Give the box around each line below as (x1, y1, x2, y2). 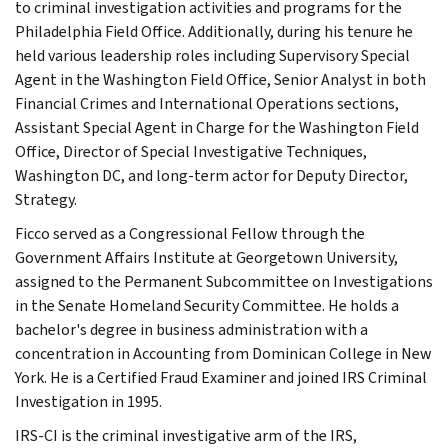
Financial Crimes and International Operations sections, (15, 92, 399, 114)
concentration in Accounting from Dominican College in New (15, 342, 432, 364)
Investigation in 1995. (15, 390, 162, 412)
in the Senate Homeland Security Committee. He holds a (15, 294, 399, 316)
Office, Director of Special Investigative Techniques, (15, 140, 367, 162)
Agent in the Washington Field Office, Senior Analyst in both (15, 68, 426, 90)
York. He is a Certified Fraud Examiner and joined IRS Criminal (15, 366, 427, 388)
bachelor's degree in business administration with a (15, 318, 368, 340)
